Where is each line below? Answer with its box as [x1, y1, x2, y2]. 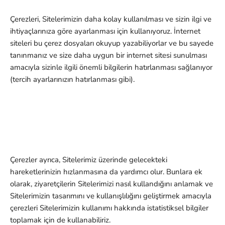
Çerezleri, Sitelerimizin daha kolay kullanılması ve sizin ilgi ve [10, 14, 211, 25]
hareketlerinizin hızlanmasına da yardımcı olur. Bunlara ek [10, 167, 202, 177]
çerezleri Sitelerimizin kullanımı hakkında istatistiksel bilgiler [10, 203, 208, 213]
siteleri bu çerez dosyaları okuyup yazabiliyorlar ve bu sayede [10, 38, 213, 49]
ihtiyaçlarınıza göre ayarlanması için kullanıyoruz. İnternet [10, 26, 200, 37]
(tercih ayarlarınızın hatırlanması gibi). [10, 74, 135, 85]
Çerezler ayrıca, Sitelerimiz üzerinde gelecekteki [10, 155, 167, 165]
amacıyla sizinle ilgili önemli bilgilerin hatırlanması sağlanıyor [10, 62, 212, 73]
